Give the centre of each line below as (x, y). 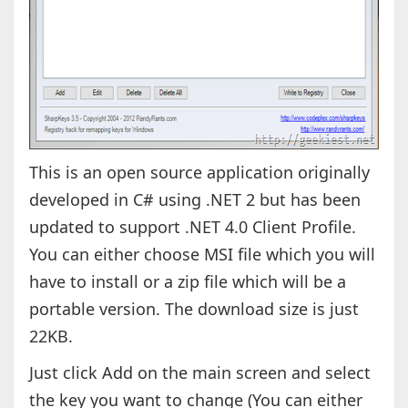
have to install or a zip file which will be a (187, 282)
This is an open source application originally (199, 173)
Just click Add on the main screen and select (199, 373)
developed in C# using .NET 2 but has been (194, 200)
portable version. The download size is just (194, 309)
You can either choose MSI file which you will (202, 255)
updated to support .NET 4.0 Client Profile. (194, 227)
